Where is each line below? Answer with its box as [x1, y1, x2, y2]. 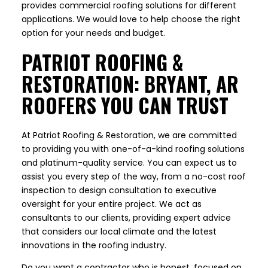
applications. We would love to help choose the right [22, 13, 240, 26]
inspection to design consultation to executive [22, 184, 217, 197]
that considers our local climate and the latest [22, 226, 217, 238]
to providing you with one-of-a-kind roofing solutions [22, 143, 245, 156]
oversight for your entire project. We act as [22, 198, 202, 211]
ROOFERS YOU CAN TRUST [22, 91, 229, 121]
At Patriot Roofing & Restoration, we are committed [22, 129, 237, 142]
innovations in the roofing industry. [22, 239, 166, 252]
